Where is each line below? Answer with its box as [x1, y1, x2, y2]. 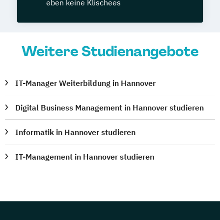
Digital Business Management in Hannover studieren [15, 103, 204, 113]
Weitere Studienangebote [21, 42, 199, 61]
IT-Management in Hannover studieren [15, 152, 155, 162]
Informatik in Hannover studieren [15, 127, 136, 137]
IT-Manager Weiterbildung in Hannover [15, 78, 156, 88]
